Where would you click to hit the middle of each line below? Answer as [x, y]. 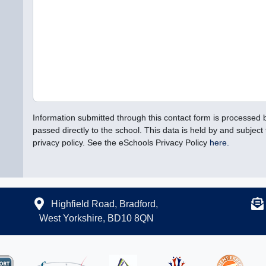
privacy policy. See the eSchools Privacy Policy [121, 143]
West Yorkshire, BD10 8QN [96, 218]
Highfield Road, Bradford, [103, 204]
